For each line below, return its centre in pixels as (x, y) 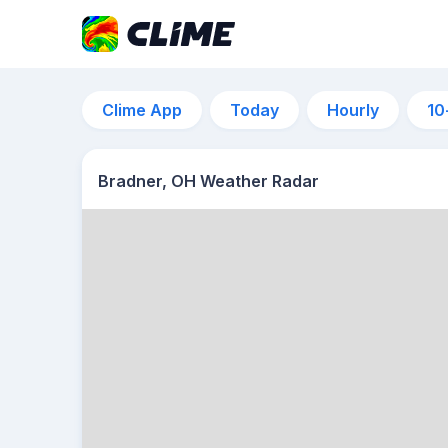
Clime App (142, 110)
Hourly (353, 110)
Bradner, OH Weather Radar (208, 181)
